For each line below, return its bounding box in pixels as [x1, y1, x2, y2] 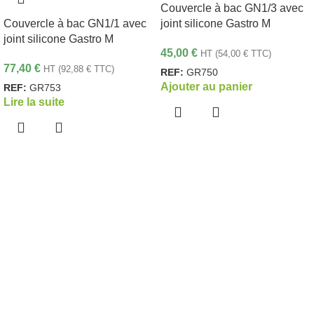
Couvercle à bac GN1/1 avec [4, 18, 146, 29]
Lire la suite [4, 96, 64, 109]
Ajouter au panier [161, 81, 252, 93]
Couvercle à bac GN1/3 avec [161, 2, 303, 14]
